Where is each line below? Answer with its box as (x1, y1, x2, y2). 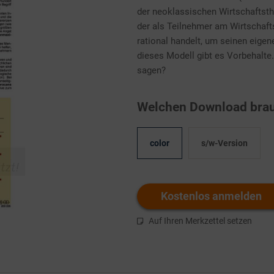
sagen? (137, 65, 166, 76)
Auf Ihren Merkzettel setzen (149, 216, 252, 226)
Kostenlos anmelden (161, 190, 262, 202)
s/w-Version (201, 138, 248, 148)
